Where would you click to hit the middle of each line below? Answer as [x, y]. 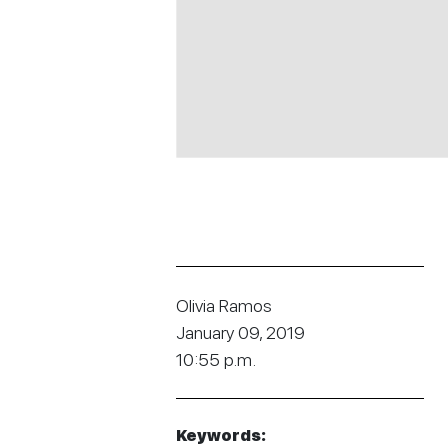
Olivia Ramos [224, 306]
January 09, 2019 [240, 333]
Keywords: [221, 436]
